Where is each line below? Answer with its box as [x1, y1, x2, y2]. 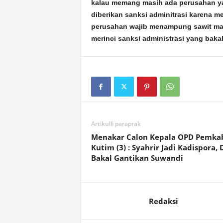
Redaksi [148, 196, 178, 206]
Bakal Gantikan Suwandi [91, 153, 183, 163]
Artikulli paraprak [91, 119, 141, 128]
